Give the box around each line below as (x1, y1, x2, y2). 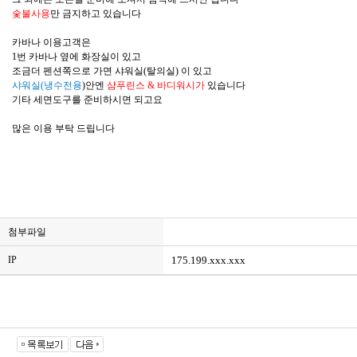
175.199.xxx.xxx (171, 254, 245, 266)
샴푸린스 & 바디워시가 (107, 80, 207, 91)
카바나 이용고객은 (12, 37, 91, 48)
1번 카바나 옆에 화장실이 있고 (12, 51, 141, 62)
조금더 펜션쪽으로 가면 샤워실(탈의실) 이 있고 (12, 65, 212, 76)
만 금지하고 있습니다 (50, 8, 141, 19)
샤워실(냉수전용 (12, 80, 82, 91)
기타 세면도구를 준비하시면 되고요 (12, 94, 163, 105)
